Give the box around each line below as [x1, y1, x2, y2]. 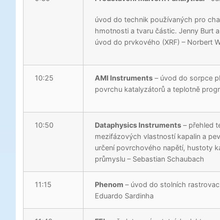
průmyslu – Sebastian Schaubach [95, 155, 205, 164]
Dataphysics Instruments [95, 121, 182, 130]
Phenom [95, 180, 124, 189]
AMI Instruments [95, 74, 153, 82]
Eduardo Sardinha [95, 192, 154, 200]
